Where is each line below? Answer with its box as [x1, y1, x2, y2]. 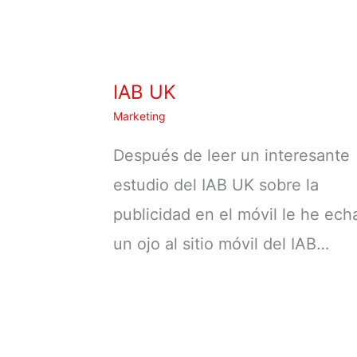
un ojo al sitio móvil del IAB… [113, 233, 329, 253]
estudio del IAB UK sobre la [113, 175, 319, 194]
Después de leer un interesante [113, 145, 350, 165]
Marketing [113, 108, 166, 123]
